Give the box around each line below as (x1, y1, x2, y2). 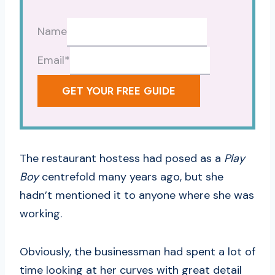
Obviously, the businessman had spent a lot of (20, 244, 255, 260)
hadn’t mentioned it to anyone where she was (20, 188, 254, 203)
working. (20, 206, 62, 222)
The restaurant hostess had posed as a (20, 151, 221, 166)
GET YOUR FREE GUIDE (62, 83, 176, 99)
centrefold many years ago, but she (39, 169, 223, 185)
